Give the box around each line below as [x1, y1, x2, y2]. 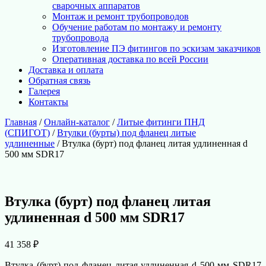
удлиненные [5, 138, 55, 149]
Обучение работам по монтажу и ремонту [52, 22, 221, 33]
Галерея [28, 86, 60, 97]
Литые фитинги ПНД [117, 117, 205, 128]
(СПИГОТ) [5, 128, 50, 138]
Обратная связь [28, 75, 90, 86]
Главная [5, 117, 37, 128]
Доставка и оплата [28, 65, 103, 75]
